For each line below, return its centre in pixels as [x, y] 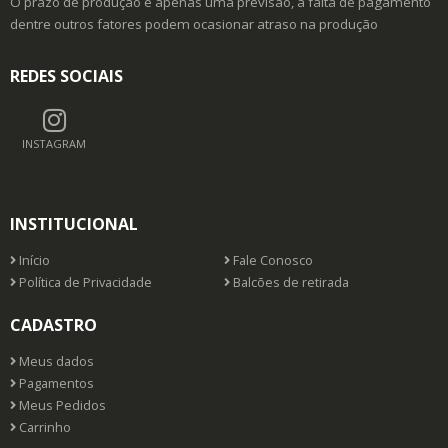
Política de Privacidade [84, 282]
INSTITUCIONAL [74, 223]
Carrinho [43, 427]
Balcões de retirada [289, 282]
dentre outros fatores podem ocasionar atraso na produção [194, 23]
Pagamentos [55, 383]
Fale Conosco [271, 260]
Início [33, 260]
